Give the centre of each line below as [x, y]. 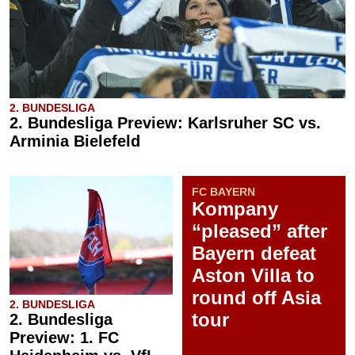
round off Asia [256, 298]
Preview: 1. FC [64, 338]
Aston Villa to [253, 275]
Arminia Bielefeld [75, 141]
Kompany [235, 209]
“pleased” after [260, 231]
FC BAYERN [223, 192]
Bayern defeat [254, 253]
